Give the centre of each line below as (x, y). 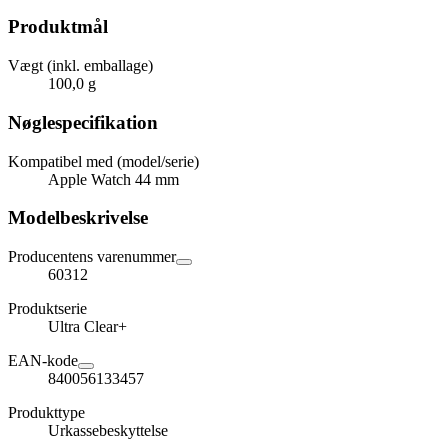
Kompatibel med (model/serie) (103, 161)
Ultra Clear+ (87, 326)
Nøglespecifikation (83, 122)
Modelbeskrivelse (78, 218)
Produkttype (46, 412)
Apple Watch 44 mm (113, 179)
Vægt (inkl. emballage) (80, 66)
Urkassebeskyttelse (108, 430)
